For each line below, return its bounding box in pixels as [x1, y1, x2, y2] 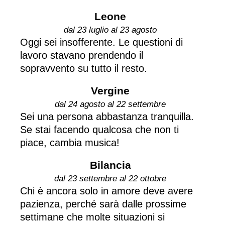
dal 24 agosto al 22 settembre [55, 99, 166, 109]
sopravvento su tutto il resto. [20, 62, 147, 74]
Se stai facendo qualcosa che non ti [20, 124, 179, 135]
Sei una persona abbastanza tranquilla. [20, 110, 194, 122]
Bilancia [89, 159, 131, 171]
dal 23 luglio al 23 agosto [64, 25, 157, 35]
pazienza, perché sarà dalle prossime [20, 198, 186, 209]
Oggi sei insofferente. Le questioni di [20, 36, 183, 48]
